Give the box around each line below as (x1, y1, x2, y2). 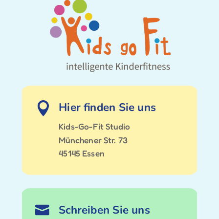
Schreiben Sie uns (58, 202, 150, 218)
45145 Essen (58, 148, 105, 159)
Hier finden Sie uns (58, 100, 156, 115)
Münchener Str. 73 (58, 134, 128, 145)
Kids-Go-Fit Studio (58, 121, 130, 132)
